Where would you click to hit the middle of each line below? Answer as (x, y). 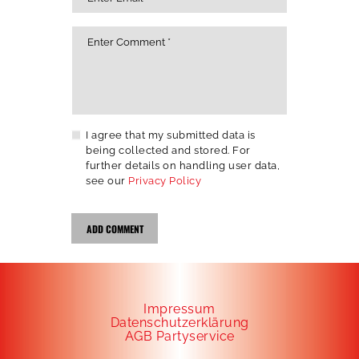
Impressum (179, 309)
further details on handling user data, (183, 166)
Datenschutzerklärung (179, 323)
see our (107, 181)
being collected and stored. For (168, 151)
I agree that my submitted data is (171, 135)
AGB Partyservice (179, 337)
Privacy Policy (165, 181)
